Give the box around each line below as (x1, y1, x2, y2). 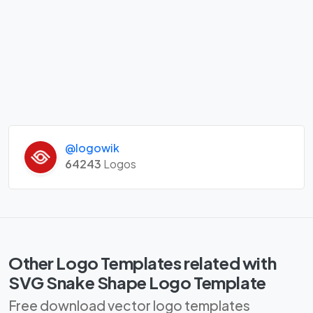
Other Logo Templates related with (8, 252, 277, 274)
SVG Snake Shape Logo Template (8, 272, 266, 293)
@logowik (64, 140, 119, 156)
